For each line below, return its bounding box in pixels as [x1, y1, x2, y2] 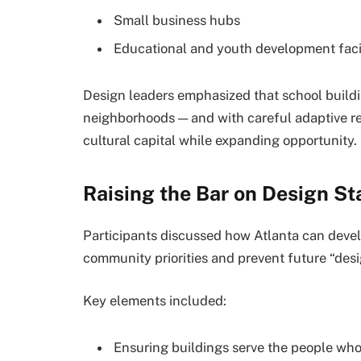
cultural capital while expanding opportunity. [83, 132, 357, 149]
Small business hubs [114, 12, 240, 29]
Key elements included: [83, 293, 226, 309]
